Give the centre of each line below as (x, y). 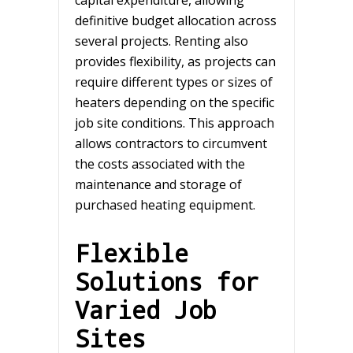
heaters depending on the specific (175, 102)
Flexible (132, 253)
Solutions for (167, 281)
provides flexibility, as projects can (175, 61)
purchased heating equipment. (165, 204)
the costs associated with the (160, 163)
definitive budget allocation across (176, 20)
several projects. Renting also (162, 41)
